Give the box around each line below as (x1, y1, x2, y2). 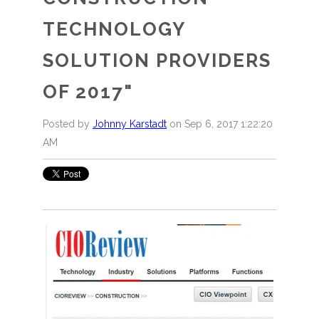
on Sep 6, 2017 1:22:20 (167, 117, 273, 130)
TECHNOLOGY (43, 18, 185, 40)
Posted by (43, 117, 90, 130)
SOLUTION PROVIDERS (43, 49, 271, 71)
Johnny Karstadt (93, 117, 167, 130)
